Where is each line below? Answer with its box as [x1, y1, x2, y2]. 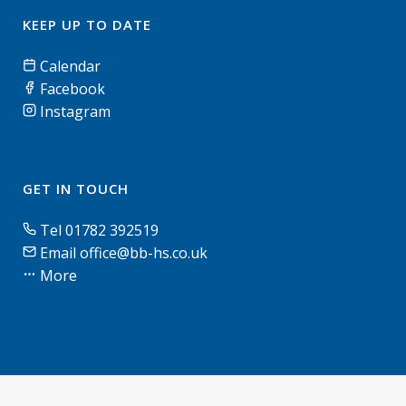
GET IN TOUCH [23, 179, 129, 198]
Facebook [36, 79, 105, 99]
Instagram [36, 101, 111, 121]
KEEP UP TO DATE [23, 15, 151, 34]
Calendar [36, 56, 101, 76]
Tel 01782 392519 [40, 220, 159, 240]
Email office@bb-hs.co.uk [40, 243, 208, 263]
